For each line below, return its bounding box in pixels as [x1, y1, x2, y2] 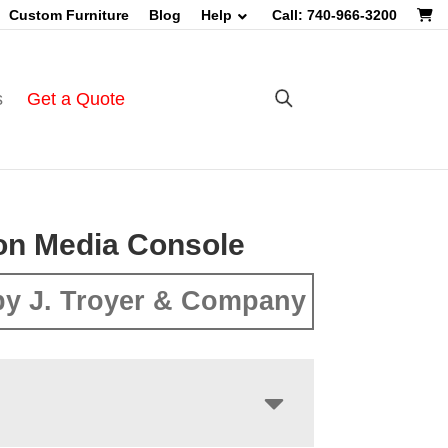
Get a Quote [26, 89, 125, 109]
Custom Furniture [9, 7, 129, 23]
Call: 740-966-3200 [272, 7, 397, 23]
